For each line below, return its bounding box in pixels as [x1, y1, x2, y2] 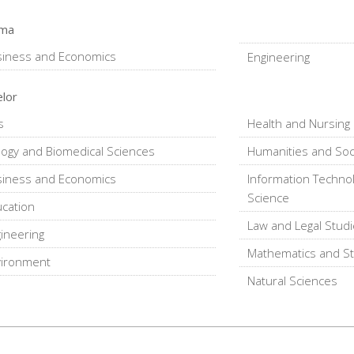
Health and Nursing [247, 115, 350, 131]
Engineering [247, 48, 310, 65]
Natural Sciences [247, 272, 337, 288]
